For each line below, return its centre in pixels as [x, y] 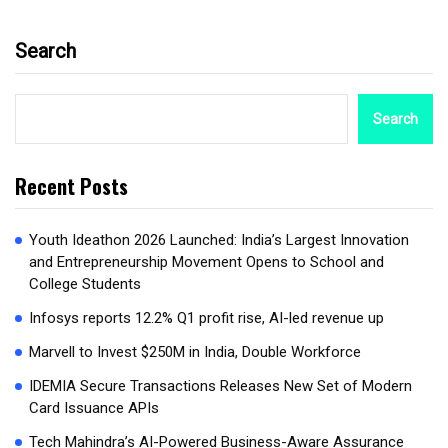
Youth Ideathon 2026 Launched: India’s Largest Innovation [219, 240]
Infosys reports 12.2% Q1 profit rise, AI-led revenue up [206, 318]
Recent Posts [71, 186]
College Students [85, 284]
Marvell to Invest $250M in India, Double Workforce [195, 352]
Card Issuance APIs [94, 408]
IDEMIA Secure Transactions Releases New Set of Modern [220, 386]
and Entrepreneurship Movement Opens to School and [206, 262]
